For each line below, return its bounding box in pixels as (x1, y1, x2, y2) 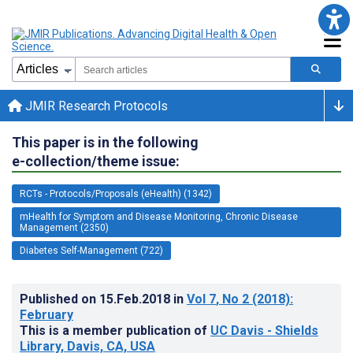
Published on (20, 291, 99, 307)
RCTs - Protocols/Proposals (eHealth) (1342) (20, 188, 212, 199)
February (20, 307, 73, 322)
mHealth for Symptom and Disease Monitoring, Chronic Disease (20, 210, 298, 222)
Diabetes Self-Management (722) (20, 244, 163, 256)
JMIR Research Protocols (22, 98, 168, 113)
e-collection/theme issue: (12, 152, 180, 169)
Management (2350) (20, 221, 109, 233)
